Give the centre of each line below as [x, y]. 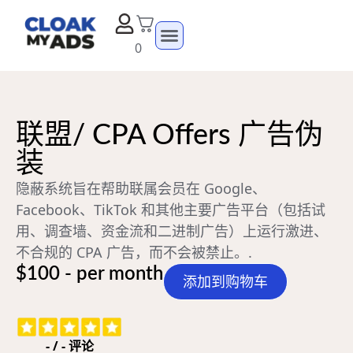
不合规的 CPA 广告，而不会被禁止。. [134, 252]
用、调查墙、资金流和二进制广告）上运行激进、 [172, 230]
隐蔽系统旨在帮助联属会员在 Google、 [141, 188]
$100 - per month [89, 274]
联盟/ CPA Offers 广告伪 [169, 135]
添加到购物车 [225, 281]
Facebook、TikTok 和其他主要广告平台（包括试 [171, 209]
